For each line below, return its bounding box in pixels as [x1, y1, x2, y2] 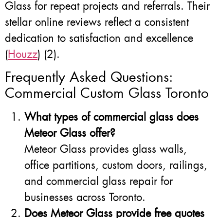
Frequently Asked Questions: [5, 68, 173, 87]
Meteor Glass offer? [24, 126, 115, 141]
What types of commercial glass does [24, 110, 199, 125]
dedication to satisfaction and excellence [5, 31, 193, 45]
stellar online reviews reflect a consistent [5, 15, 189, 29]
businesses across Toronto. [24, 190, 145, 205]
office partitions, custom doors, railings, [24, 158, 207, 173]
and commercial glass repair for [24, 174, 173, 189]
